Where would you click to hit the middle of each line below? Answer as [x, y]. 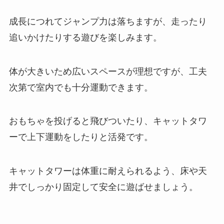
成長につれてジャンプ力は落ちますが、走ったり [108, 21]
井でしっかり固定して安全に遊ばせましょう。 [103, 187]
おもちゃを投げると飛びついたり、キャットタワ [108, 121]
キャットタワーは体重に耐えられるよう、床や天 [108, 171]
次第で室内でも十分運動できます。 [81, 87]
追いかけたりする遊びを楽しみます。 [85, 37]
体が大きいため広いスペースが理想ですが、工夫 [108, 71]
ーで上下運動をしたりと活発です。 [81, 137]
